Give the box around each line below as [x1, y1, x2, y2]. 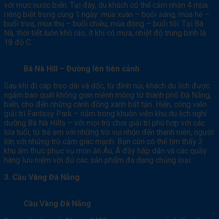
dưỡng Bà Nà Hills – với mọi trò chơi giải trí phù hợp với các [4, 118, 205, 128]
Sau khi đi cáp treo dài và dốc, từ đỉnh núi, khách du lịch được [4, 81, 210, 90]
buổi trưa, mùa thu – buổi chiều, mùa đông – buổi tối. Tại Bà [4, 19, 203, 28]
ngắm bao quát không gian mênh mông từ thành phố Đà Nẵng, [4, 90, 211, 100]
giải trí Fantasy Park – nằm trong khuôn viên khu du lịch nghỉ [4, 109, 207, 118]
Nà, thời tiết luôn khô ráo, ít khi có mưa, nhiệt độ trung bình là [4, 28, 206, 38]
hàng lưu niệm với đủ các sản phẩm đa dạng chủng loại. [4, 155, 192, 165]
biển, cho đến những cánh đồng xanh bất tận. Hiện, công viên [4, 99, 207, 109]
